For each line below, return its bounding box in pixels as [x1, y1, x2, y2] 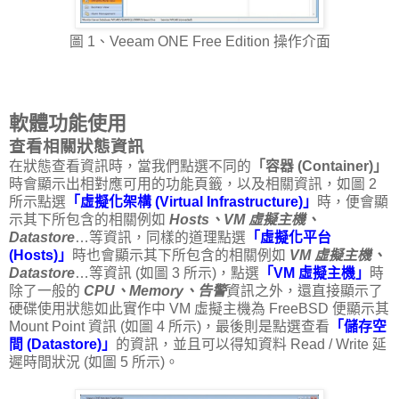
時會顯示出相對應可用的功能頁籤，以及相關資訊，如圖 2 [9, 176, 377, 192]
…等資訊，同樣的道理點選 [75, 230, 246, 246]
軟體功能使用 [9, 112, 126, 135]
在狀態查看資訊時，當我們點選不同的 [9, 159, 251, 175]
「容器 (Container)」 [251, 159, 387, 175]
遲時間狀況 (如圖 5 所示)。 [9, 354, 179, 370]
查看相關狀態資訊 [9, 137, 144, 157]
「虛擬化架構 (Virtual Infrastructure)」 [66, 194, 317, 210]
